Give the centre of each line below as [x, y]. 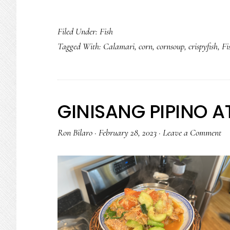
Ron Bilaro [75, 132]
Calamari [119, 46]
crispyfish [203, 46]
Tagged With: [80, 46]
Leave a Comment [192, 132]
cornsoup [170, 46]
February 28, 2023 [128, 132]
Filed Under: [79, 31]
